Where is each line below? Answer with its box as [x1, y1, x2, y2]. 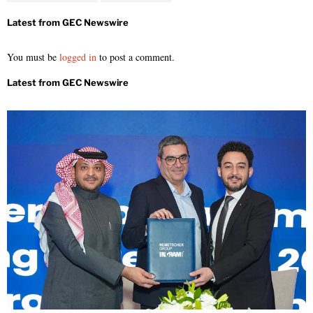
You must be [7, 50, 59, 64]
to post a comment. [96, 50, 175, 64]
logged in [59, 50, 96, 64]
